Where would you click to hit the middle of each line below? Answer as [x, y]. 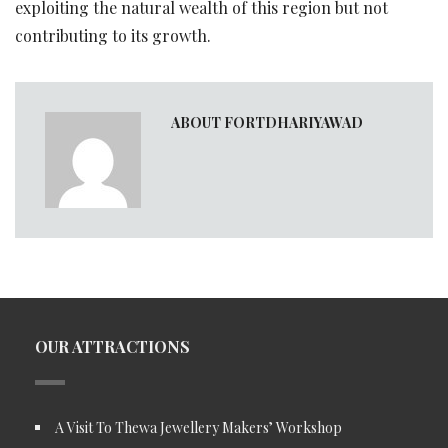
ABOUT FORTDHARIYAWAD [267, 122]
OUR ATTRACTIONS [112, 346]
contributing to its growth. [113, 35]
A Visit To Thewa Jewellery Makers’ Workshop [198, 427]
